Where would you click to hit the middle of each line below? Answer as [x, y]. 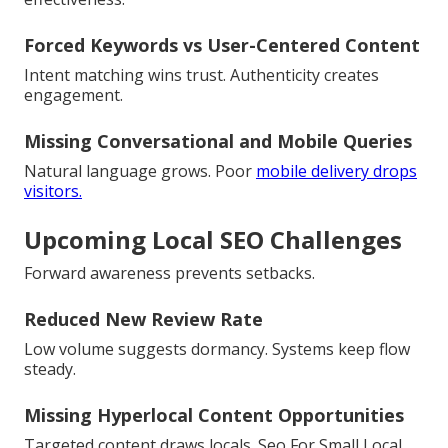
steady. [50, 369]
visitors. [53, 191]
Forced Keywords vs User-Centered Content [222, 45]
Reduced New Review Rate [143, 319]
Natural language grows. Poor [140, 171]
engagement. [73, 95]
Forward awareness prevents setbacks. [169, 273]
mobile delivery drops [336, 171]
